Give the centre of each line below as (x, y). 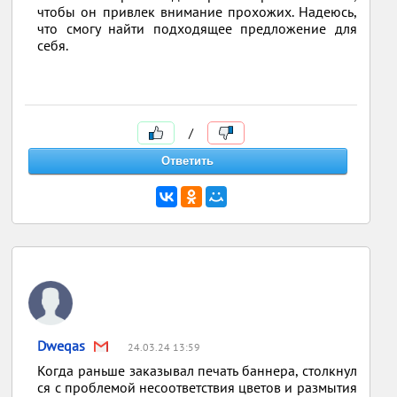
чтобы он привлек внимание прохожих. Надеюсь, (197, 12)
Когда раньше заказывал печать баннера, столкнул (197, 370)
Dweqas (62, 346)
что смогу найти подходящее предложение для (197, 28)
